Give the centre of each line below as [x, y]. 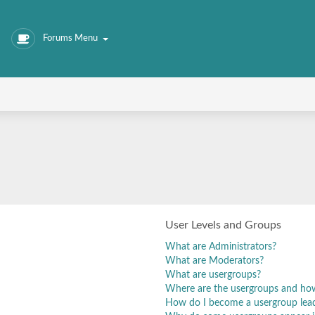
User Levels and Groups [223, 225]
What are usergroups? [213, 275]
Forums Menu [70, 38]
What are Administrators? [221, 246]
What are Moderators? [214, 261]
